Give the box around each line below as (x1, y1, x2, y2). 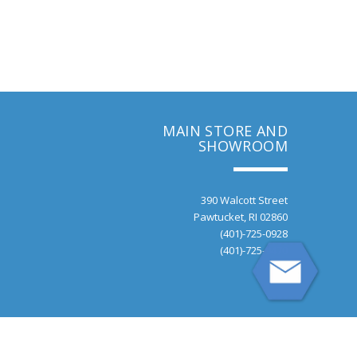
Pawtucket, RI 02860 (194, 210, 288, 224)
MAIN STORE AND (163, 121, 288, 140)
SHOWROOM (198, 136, 288, 155)
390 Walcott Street (201, 193, 288, 207)
